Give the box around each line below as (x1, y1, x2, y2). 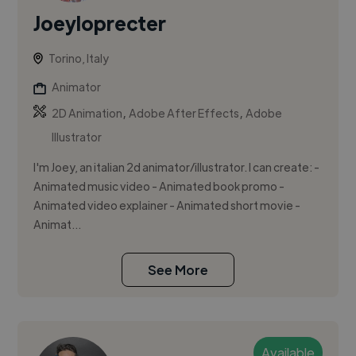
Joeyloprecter (33, 10, 167, 36)
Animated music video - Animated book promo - (33, 179, 285, 194)
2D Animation (52, 106, 123, 121)
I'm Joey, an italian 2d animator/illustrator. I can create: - (33, 160, 320, 175)
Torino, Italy (48, 51, 110, 66)
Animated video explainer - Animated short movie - (33, 198, 301, 213)
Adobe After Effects (129, 106, 240, 121)
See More (148, 261, 208, 279)
